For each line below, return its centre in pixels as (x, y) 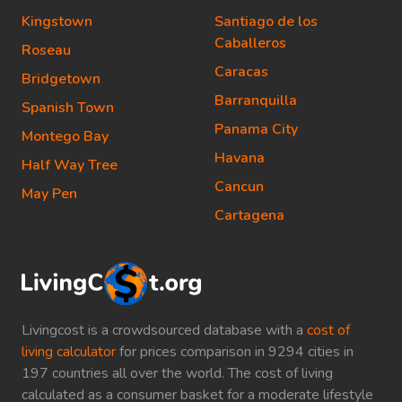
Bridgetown (61, 79)
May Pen (49, 194)
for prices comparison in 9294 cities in (235, 351)
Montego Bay (65, 136)
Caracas (241, 72)
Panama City (256, 129)
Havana (240, 158)
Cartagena (249, 215)
